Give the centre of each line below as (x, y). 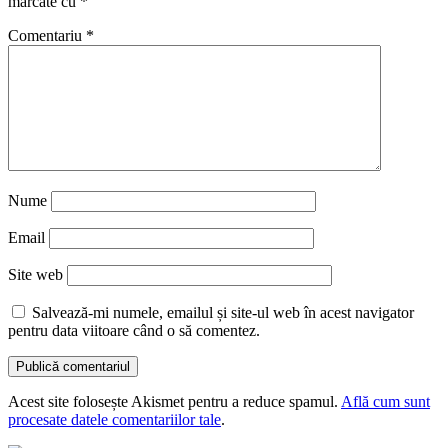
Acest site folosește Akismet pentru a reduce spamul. (174, 402)
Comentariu (47, 36)
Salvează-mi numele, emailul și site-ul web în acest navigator (223, 313)
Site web (35, 275)
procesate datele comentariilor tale (114, 420)
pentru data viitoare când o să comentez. (134, 331)
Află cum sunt (385, 402)
